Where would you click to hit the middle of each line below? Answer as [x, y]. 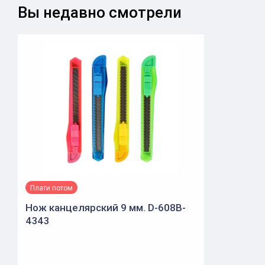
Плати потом [51, 188]
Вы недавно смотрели [100, 12]
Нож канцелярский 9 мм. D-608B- [106, 208]
